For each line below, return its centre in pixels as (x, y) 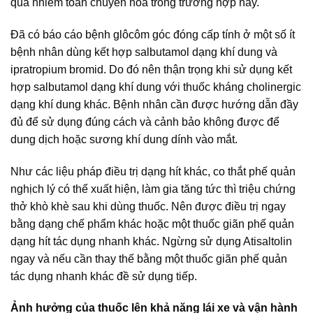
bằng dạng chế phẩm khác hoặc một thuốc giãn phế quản (152, 224)
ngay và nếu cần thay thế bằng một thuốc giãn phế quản (149, 259)
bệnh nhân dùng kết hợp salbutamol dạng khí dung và (144, 52)
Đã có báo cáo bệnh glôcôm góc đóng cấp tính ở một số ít (153, 34)
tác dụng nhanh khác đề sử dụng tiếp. (104, 276)
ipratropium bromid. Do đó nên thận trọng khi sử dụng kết (151, 69)
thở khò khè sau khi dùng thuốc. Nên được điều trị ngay (148, 206)
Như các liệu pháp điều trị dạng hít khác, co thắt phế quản (153, 171)
